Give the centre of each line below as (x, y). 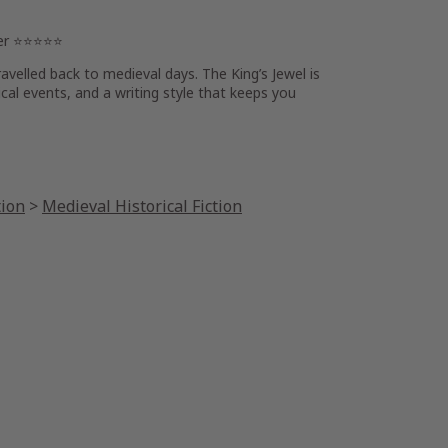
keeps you (261, 92)
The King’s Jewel (254, 73)
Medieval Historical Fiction (142, 206)
